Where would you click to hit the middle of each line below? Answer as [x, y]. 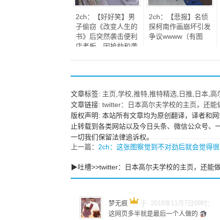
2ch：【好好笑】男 [105, 17]
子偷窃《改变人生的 [107, 27]
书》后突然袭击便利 [107, 36]
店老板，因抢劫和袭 [107, 46]
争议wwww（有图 [176, 36]
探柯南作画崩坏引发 [180, 27]
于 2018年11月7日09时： [177, 203]
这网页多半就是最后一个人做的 [154, 213]
